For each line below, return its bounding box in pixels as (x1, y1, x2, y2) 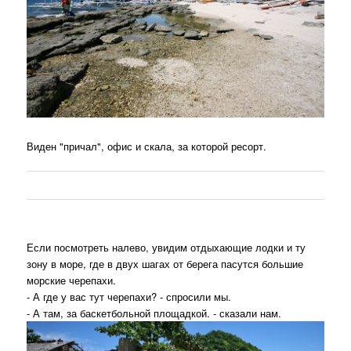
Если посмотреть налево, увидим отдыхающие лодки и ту (27, 239, 306, 255)
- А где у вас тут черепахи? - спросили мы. (27, 288, 232, 304)
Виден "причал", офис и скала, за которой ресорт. (27, 138, 267, 154)
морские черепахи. (27, 272, 117, 288)
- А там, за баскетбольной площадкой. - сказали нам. (27, 305, 282, 320)
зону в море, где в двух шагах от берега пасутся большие (27, 255, 304, 271)
